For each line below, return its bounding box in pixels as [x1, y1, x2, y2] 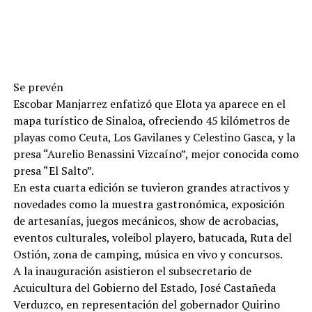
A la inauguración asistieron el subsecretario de [13, 263, 251, 279]
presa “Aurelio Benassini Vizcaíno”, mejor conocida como [13, 146, 299, 162]
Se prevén [13, 79, 63, 95]
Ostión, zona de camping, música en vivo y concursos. [13, 247, 283, 262]
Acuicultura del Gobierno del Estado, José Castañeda [13, 280, 276, 295]
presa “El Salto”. [13, 163, 94, 178]
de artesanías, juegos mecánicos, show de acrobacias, [13, 213, 279, 228]
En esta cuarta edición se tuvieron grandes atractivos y [13, 180, 289, 195]
